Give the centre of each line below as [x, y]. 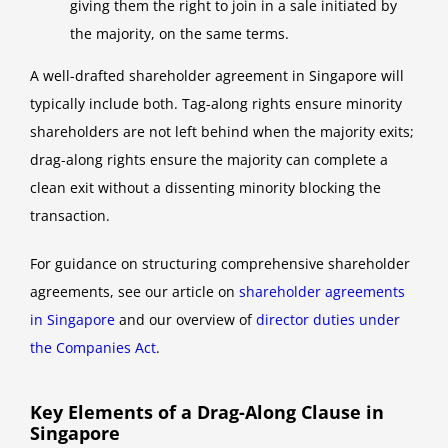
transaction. [70, 216]
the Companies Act [93, 348]
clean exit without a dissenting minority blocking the [205, 188]
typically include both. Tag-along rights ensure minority [216, 104]
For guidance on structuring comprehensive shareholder [220, 264]
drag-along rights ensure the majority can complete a [209, 160]
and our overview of [185, 320]
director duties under [328, 320]
